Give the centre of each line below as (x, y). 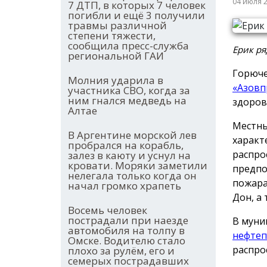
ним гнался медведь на (127, 101)
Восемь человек (108, 210)
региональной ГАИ (116, 56)
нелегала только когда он (132, 176)
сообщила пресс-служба (128, 46)
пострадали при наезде (128, 221)
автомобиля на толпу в (126, 231)
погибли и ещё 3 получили (136, 15)
